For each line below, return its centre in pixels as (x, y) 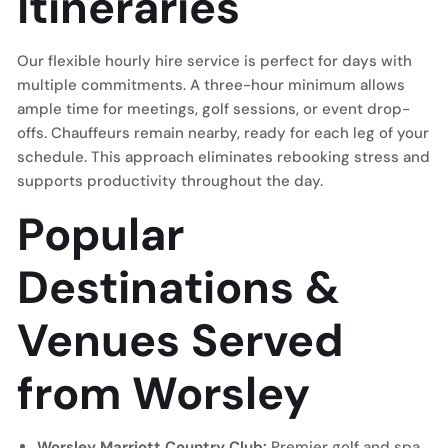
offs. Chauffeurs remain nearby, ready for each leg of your (223, 133)
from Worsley (163, 393)
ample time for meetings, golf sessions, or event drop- (213, 109)
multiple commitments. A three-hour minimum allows (211, 85)
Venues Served (180, 340)
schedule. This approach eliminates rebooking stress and (223, 157)
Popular (100, 234)
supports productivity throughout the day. (170, 181)
